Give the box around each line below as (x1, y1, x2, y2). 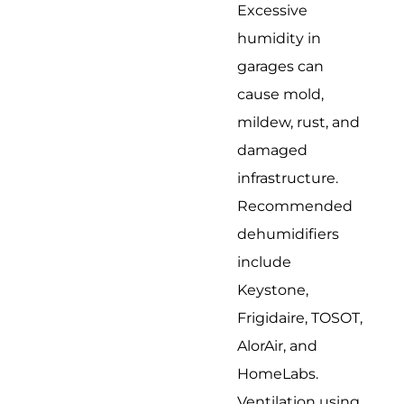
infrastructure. (237, 169, 339, 187)
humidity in (237, 29, 322, 47)
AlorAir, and (237, 336, 318, 354)
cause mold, (237, 85, 325, 103)
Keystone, (237, 280, 309, 298)
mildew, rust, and (237, 113, 361, 131)
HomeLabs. (237, 364, 319, 382)
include (237, 252, 292, 271)
